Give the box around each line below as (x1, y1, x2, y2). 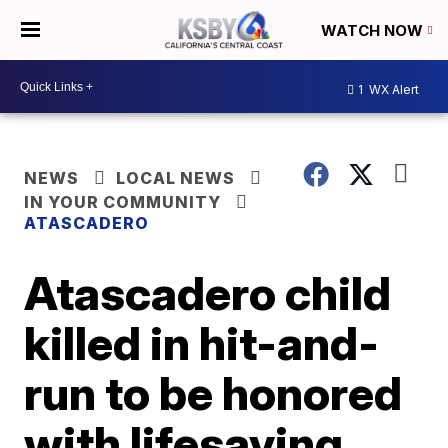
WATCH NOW (321, 21, 427, 41)
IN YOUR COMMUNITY (24, 192, 222, 212)
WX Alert (366, 81, 419, 97)
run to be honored (24, 365, 403, 421)
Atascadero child (24, 265, 392, 321)
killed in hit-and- (24, 315, 380, 371)
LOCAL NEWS (116, 168, 236, 188)
